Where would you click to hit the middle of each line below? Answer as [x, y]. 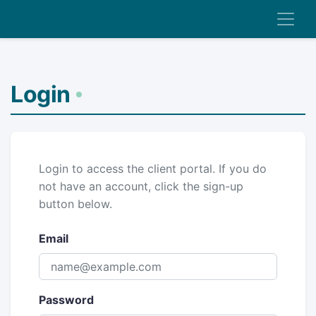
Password [66, 300]
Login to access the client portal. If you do [153, 169]
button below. [75, 204]
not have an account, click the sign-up [141, 186]
